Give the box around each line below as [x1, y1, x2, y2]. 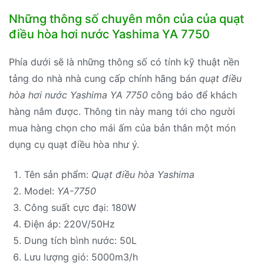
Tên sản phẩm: [24, 168, 91, 180]
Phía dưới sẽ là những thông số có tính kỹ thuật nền [9, 56, 239, 68]
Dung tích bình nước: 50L [24, 234, 137, 246]
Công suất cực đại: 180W [24, 201, 136, 213]
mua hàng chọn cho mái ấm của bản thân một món [9, 122, 236, 134]
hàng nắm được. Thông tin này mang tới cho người [9, 105, 235, 118]
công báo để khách [148, 89, 237, 101]
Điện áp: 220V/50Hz [24, 217, 115, 230]
